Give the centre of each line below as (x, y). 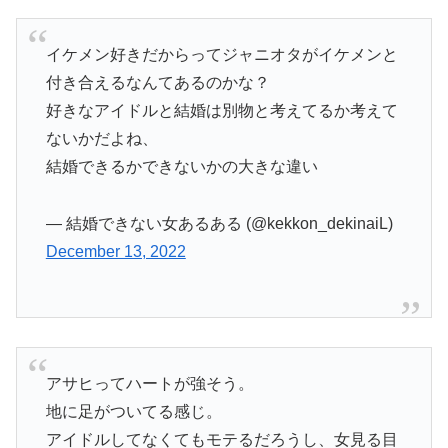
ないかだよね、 (101, 139)
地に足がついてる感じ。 (133, 412)
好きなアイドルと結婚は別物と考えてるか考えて (221, 111)
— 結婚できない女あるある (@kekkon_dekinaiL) (219, 224)
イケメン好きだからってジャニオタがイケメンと (221, 55)
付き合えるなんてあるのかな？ (157, 83)
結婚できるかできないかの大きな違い (181, 167)
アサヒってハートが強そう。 (149, 384)
